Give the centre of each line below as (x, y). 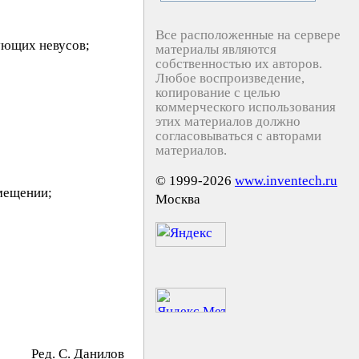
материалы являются (216, 49)
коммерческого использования (246, 107)
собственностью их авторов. (239, 64)
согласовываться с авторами (238, 136)
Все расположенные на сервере (248, 35)
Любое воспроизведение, (230, 78)
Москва (178, 199)
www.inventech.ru (286, 181)
